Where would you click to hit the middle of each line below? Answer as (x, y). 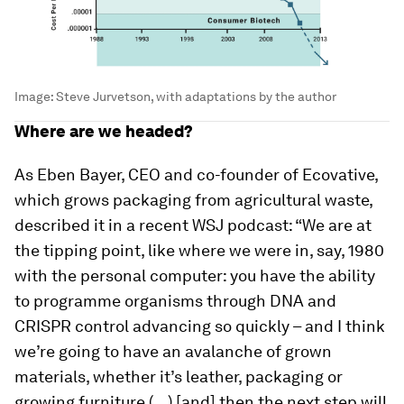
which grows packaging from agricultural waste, (193, 199)
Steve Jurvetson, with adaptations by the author (196, 96)
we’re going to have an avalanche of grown (173, 351)
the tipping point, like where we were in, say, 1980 (199, 250)
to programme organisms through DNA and (175, 300)
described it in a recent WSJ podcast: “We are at (193, 225)
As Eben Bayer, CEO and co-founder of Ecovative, (196, 174)
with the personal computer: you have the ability (195, 275)
